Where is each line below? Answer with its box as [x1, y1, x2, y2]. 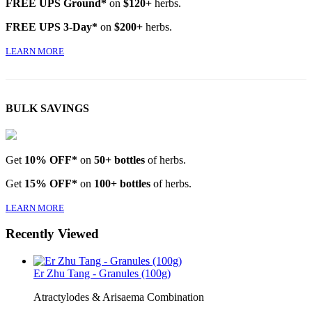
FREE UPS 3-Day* [6, 21, 97, 33]
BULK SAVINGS [6, 102, 89, 115]
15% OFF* [24, 177, 77, 189]
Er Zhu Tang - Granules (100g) [33, 267, 171, 279]
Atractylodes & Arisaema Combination [33, 290, 204, 303]
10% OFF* [24, 153, 77, 166]
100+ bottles [94, 177, 150, 189]
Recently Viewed [6, 226, 99, 242]
